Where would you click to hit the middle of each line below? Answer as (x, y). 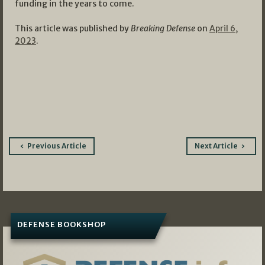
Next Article (216, 146)
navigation (48, 163)
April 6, (224, 28)
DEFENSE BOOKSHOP (61, 225)
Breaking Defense (163, 28)
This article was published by (73, 28)
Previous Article (57, 146)
